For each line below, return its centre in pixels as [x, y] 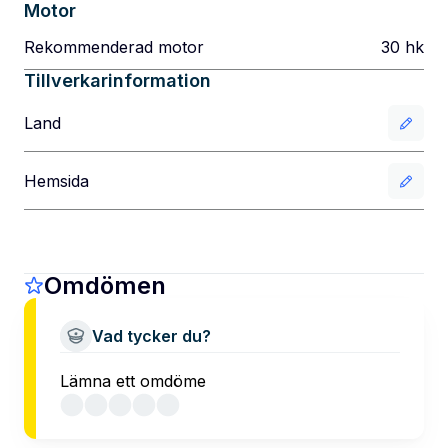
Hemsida [56, 181]
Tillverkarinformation [117, 80]
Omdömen [105, 285]
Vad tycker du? [151, 335]
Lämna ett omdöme [133, 381]
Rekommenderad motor [114, 47]
